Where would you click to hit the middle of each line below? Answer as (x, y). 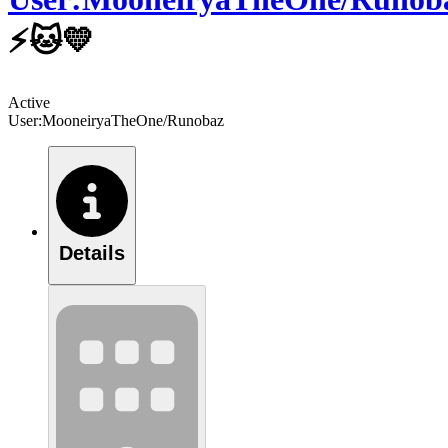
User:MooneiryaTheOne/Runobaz (116, 120)
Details (92, 253)
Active (29, 102)
